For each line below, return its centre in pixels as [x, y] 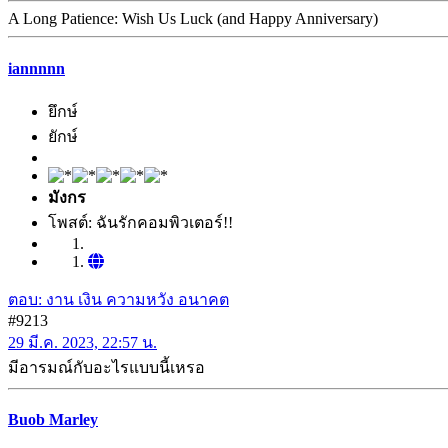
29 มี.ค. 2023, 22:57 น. [82, 342]
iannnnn [36, 68]
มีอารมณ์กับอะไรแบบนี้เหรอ [106, 367]
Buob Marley [53, 420]
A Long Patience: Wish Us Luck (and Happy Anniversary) [193, 19]
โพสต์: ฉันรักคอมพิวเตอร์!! [140, 222]
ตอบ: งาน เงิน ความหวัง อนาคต [118, 299]
